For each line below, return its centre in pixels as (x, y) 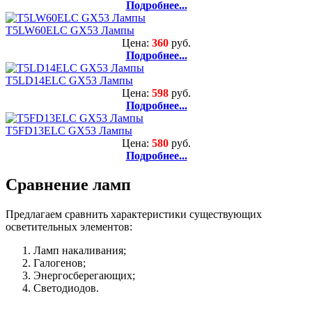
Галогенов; (60, 263)
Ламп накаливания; (80, 251)
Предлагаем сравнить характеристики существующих (134, 214)
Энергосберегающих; (84, 276)
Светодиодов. (66, 288)
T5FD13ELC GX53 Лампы (69, 130)
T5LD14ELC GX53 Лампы (69, 80)
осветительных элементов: (69, 227)
